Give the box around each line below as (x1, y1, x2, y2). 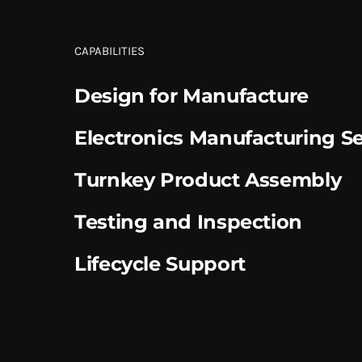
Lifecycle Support (74, 251, 246, 276)
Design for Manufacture (74, 83, 309, 107)
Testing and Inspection (74, 209, 303, 234)
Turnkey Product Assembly (74, 167, 342, 192)
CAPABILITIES (74, 43, 145, 58)
